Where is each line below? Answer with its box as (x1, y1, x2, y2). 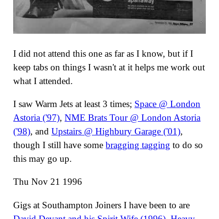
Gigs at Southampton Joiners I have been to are (13, 199, 190, 210)
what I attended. (13, 75, 73, 86)
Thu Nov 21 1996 (13, 176, 83, 187)
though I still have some (13, 140, 106, 151)
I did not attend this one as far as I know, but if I (13, 48, 194, 59)
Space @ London (134, 99, 201, 109)
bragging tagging (106, 140, 171, 151)
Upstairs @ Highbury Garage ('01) (51, 126, 181, 137)
